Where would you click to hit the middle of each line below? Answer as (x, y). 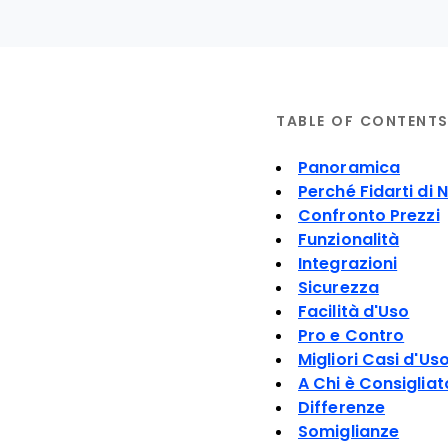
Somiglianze (349, 431)
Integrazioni (348, 263)
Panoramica (349, 167)
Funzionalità (349, 239)
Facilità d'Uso (354, 311)
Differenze (341, 407)
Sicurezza (338, 287)
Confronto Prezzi (369, 215)
